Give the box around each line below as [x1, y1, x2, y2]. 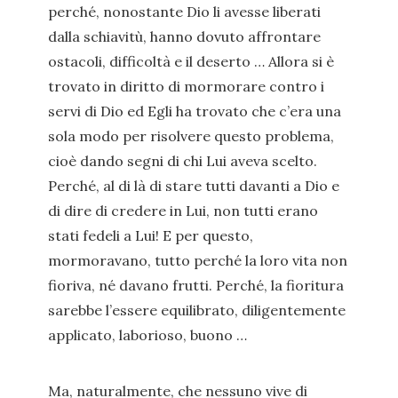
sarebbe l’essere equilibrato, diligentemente [48, 301, 346, 319]
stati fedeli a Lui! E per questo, [48, 227, 253, 244]
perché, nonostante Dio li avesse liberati [48, 3, 321, 20]
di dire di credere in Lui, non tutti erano [48, 202, 318, 219]
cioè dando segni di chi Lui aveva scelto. [48, 152, 317, 170]
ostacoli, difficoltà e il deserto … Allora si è [48, 52, 334, 70]
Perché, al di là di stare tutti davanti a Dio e [48, 177, 339, 195]
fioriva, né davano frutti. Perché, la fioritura [48, 276, 344, 294]
